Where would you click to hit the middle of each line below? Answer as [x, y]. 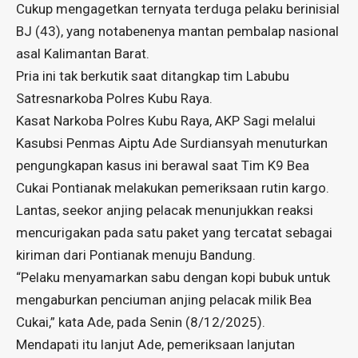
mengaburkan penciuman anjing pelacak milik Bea [164, 300]
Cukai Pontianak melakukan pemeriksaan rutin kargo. [173, 188]
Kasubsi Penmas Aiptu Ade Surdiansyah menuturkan [172, 143]
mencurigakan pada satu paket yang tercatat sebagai [174, 233]
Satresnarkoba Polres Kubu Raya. [114, 99]
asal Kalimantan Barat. [83, 54]
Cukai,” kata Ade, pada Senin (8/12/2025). [141, 322]
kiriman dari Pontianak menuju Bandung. [136, 255]
